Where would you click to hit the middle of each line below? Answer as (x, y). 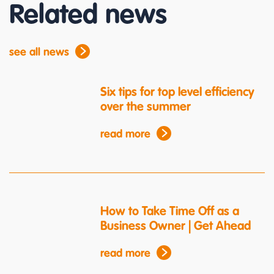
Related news (88, 16)
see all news (39, 53)
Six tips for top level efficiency (178, 93)
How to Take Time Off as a (170, 212)
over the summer (146, 108)
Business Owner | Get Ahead (176, 227)
